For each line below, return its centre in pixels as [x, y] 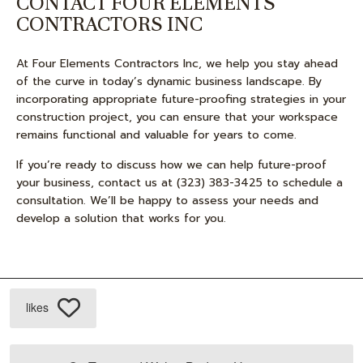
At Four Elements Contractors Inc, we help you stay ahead [177, 64]
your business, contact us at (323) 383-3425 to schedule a [179, 183]
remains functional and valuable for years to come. [156, 135]
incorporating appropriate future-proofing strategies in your [181, 99]
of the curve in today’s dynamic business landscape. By [169, 81]
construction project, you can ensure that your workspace [177, 117]
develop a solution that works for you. [121, 218]
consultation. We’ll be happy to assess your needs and [167, 201]
